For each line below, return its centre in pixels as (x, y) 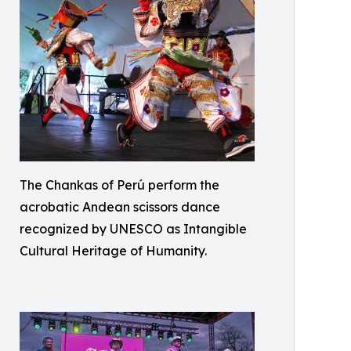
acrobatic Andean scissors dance (120, 206)
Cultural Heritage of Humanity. (113, 250)
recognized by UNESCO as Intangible (133, 228)
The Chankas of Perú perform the (119, 185)
